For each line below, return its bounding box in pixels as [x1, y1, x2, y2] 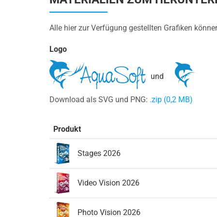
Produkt [53, 124, 81, 134]
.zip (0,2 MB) [150, 94, 193, 104]
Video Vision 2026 [77, 178, 139, 187]
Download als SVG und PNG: [49, 94, 150, 104]
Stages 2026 [77, 148, 121, 158]
